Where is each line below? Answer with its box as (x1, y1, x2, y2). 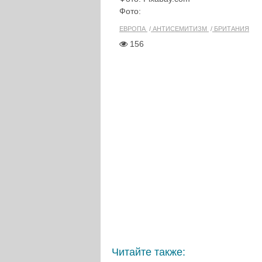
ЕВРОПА (119, 25, 147, 32)
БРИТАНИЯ (212, 25, 249, 32)
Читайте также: (112, 246, 185, 258)
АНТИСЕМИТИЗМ (151, 25, 209, 32)
